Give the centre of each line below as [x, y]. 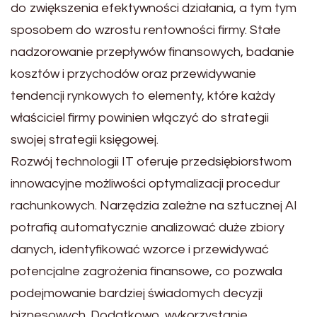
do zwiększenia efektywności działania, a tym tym [154, 8]
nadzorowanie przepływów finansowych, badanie [152, 52]
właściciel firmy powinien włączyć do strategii [140, 118]
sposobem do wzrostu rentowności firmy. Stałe [146, 30]
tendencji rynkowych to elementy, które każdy [143, 96]
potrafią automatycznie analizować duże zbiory [148, 227]
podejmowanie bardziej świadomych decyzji [137, 293]
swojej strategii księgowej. [85, 140]
